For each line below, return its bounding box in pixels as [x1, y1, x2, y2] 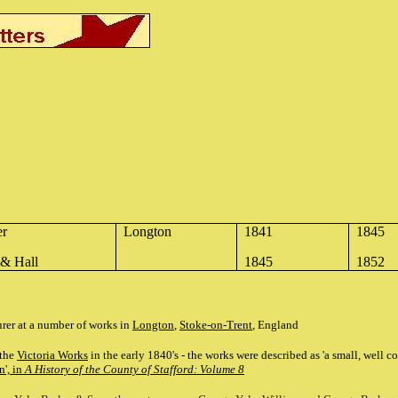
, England [252, 318, 298, 331]
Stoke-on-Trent [179, 318, 252, 331]
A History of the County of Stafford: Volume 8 [25, 362, 244, 376]
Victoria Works [17, 348, 88, 362]
